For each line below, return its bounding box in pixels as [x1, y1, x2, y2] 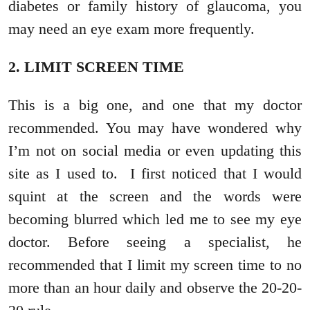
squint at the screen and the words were [8, 187, 302, 205]
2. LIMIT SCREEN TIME [8, 57, 184, 75]
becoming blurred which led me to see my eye [8, 210, 302, 228]
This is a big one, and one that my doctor [8, 95, 302, 113]
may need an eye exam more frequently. [8, 19, 255, 37]
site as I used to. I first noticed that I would [8, 164, 302, 182]
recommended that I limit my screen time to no [8, 255, 302, 273]
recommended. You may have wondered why [8, 118, 302, 136]
